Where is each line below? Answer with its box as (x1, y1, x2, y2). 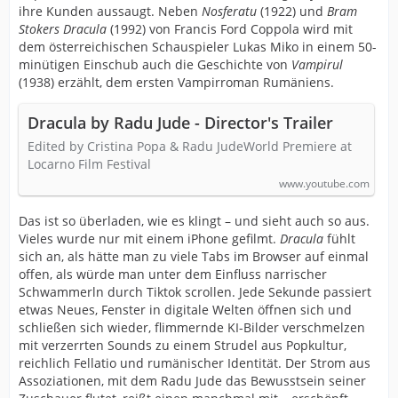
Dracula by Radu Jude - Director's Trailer (28, 112, 333, 134)
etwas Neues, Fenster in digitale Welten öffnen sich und (19, 301, 352, 319)
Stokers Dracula (19, 20, 107, 38)
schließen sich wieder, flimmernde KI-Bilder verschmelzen (19, 319, 365, 337)
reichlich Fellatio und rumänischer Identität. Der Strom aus (19, 354, 370, 372)
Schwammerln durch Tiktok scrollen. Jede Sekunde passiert (19, 283, 371, 301)
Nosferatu (202, 3, 257, 20)
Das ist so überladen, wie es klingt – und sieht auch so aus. (19, 212, 370, 230)
